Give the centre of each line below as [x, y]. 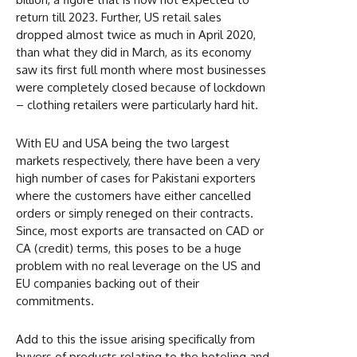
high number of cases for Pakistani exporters [136, 178]
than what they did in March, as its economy [133, 52]
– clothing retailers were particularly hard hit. [137, 104]
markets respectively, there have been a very [138, 160]
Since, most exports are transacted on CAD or [140, 230]
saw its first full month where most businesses [141, 69]
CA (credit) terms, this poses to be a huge [129, 248]
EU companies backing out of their [108, 283]
